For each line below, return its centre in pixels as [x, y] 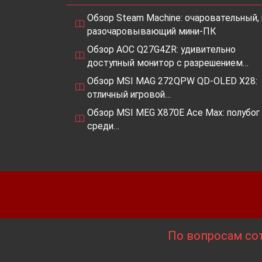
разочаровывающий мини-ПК [151, 31]
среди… [103, 126]
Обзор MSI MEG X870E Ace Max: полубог [173, 112]
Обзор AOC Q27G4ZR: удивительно [161, 49]
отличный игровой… [129, 94]
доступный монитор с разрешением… [168, 63]
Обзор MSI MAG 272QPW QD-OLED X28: [172, 81]
